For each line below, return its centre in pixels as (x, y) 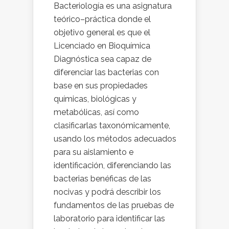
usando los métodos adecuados (115, 139)
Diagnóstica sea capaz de (102, 59)
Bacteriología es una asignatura (113, 6)
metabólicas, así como (96, 112)
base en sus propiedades (101, 86)
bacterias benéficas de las (102, 179)
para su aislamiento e (94, 152)
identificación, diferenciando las (112, 166)
